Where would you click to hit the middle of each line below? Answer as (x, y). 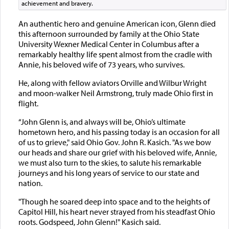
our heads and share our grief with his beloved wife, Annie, (117, 153)
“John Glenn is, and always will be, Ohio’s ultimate (102, 122)
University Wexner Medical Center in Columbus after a (109, 44)
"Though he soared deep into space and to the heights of (114, 202)
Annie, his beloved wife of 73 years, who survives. (101, 65)
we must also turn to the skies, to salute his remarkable (110, 163)
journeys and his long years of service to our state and (109, 173)
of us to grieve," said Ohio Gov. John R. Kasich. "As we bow (114, 142)
